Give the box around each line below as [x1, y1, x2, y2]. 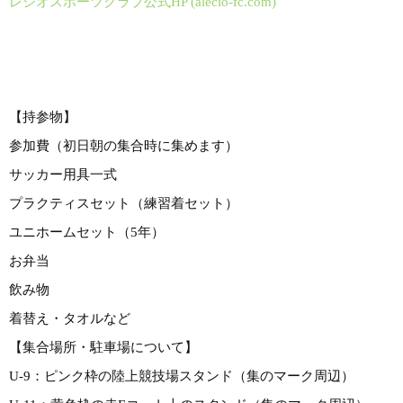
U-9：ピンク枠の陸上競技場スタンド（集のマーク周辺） [9, 369, 354, 384]
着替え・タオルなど [9, 311, 130, 327]
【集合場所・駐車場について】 [9, 340, 198, 355]
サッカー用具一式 [9, 167, 117, 183]
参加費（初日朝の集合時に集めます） [9, 139, 238, 154]
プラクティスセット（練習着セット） [9, 196, 238, 211]
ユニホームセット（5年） [9, 225, 165, 240]
